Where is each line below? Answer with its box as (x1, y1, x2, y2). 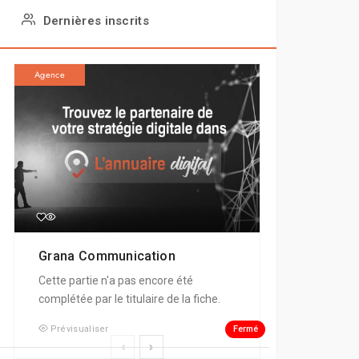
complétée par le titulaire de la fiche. (38, 292, 221, 306)
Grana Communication (38, 248, 179, 264)
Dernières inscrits (42, 14, 149, 29)
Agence (34, 68, 65, 82)
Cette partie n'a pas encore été (38, 274, 194, 288)
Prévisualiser (50, 324, 109, 335)
